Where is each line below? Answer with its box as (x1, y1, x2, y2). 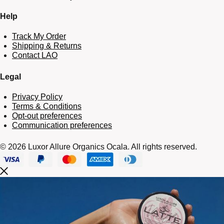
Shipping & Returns (12, 41, 81, 50)
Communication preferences (12, 121, 112, 130)
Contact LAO (12, 51, 57, 60)
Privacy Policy (12, 92, 62, 101)
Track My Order (12, 32, 66, 41)
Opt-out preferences (12, 111, 82, 120)
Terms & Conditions (12, 102, 81, 111)
